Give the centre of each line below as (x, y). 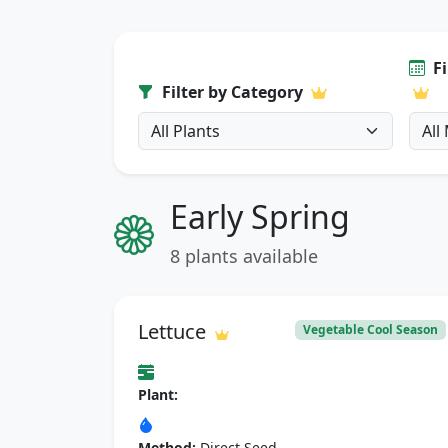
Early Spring (260, 216)
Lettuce (174, 331)
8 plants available (244, 255)
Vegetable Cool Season (371, 329)
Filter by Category (234, 91)
